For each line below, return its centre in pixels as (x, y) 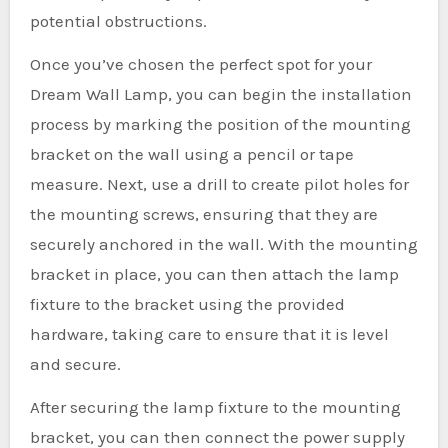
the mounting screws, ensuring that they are (203, 214)
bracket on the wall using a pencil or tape (191, 154)
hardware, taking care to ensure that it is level (209, 334)
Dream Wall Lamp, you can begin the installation (220, 94)
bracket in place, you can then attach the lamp (214, 274)
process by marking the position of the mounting (220, 124)
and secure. (75, 364)
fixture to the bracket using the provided (187, 304)
